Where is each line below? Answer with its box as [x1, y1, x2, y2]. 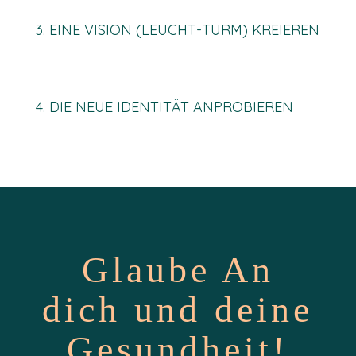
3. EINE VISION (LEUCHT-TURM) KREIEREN [35, 21, 319, 39]
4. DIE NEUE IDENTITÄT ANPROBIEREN [35, 98, 293, 116]
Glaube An [81, 250, 274, 290]
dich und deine [42, 289, 313, 330]
